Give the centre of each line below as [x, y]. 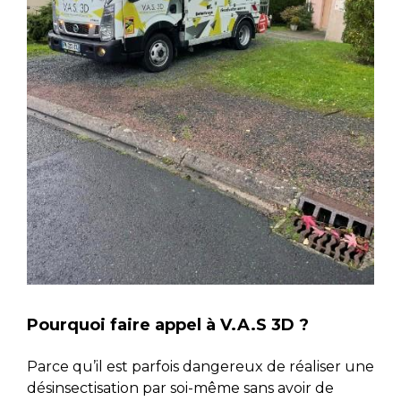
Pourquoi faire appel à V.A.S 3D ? [167, 324]
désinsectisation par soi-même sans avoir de [180, 388]
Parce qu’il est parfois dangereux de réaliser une [200, 367]
